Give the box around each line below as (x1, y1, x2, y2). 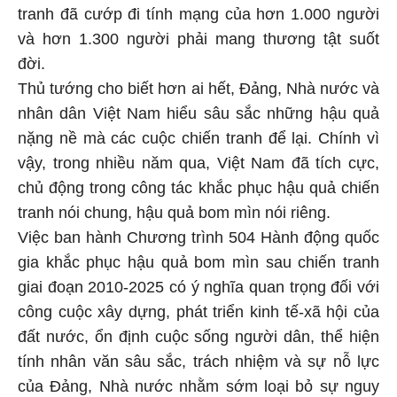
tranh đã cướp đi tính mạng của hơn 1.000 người (18, 3, 379, 21)
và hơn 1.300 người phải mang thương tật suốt (18, 27, 379, 46)
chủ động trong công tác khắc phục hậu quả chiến (18, 176, 379, 195)
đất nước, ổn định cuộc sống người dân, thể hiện (18, 325, 379, 344)
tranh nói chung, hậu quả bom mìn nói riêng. (18, 201, 331, 220)
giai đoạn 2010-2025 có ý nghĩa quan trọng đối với (18, 276, 379, 294)
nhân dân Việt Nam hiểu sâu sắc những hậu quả (18, 102, 379, 121)
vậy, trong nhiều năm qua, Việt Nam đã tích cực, (18, 152, 379, 170)
